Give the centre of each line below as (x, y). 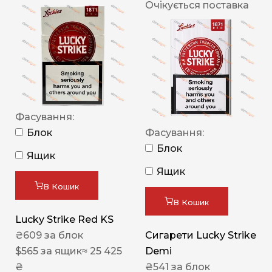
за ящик (60, 251)
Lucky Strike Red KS (64, 219)
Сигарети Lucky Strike (201, 235)
